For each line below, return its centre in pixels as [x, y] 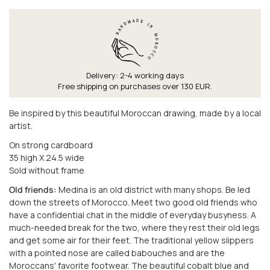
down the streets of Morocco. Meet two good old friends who [133, 202]
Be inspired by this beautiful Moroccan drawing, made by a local [135, 113]
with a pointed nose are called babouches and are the [117, 253]
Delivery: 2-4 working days [135, 75]
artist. [21, 125]
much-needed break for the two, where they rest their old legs [134, 228]
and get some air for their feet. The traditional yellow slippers [131, 240]
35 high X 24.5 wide [47, 157]
